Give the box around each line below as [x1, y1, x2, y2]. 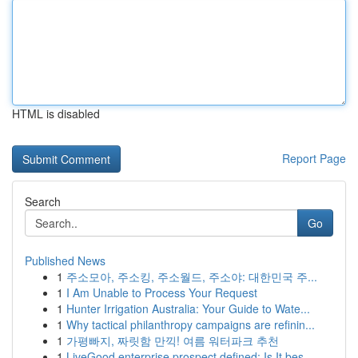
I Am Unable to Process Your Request [66, 284, 257, 300]
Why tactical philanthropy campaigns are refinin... [66, 316, 315, 332]
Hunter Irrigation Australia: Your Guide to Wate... [66, 300, 310, 316]
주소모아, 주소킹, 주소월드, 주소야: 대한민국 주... [66, 268, 317, 284]
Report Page [282, 150, 346, 166]
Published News [25, 253, 105, 268]
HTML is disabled [12, 105, 100, 121]
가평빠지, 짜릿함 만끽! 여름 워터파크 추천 [66, 332, 279, 348]
